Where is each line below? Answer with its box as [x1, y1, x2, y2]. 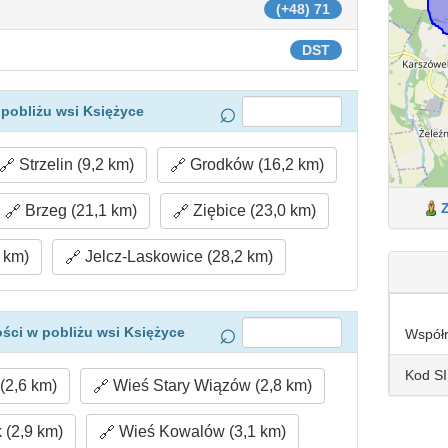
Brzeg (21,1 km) [21, 202, 138, 219]
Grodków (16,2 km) [186, 156, 325, 173]
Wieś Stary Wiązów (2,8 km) [109, 377, 313, 394]
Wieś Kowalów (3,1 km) [115, 423, 287, 440]
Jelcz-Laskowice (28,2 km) [81, 248, 274, 265]
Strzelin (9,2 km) [15, 156, 135, 173]
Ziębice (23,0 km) [189, 202, 317, 219]
